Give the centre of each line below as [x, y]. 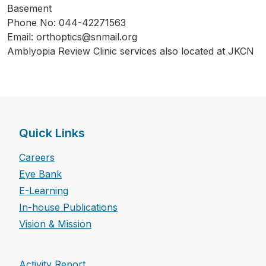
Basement [29, 9]
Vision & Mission [55, 224]
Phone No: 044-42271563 [66, 23]
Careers [37, 158]
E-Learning [44, 191]
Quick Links [52, 133]
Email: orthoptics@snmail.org [72, 37]
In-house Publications [68, 208]
